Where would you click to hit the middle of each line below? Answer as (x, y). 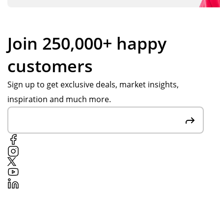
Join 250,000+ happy (87, 43)
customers (50, 66)
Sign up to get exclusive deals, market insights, (93, 84)
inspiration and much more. (59, 99)
